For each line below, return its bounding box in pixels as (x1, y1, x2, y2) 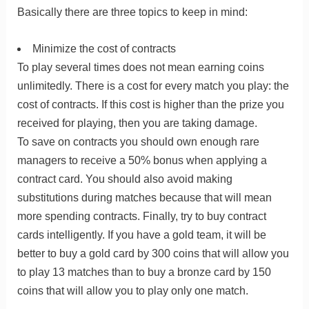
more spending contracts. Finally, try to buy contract (17, 210, 266, 222)
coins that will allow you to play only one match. (17, 284, 248, 297)
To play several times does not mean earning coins (17, 61, 264, 73)
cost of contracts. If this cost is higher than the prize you (17, 98, 284, 110)
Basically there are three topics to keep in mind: (17, 6, 248, 19)
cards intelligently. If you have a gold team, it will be (17, 228, 266, 241)
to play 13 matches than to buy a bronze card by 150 (17, 266, 271, 278)
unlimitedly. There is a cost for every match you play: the (17, 79, 289, 92)
